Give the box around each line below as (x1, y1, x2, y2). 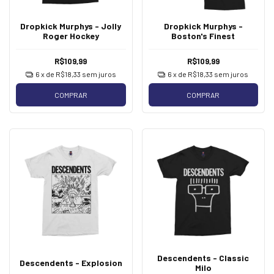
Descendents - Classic (157, 252, 250, 263)
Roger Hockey (42, 31, 99, 42)
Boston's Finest (171, 31, 235, 42)
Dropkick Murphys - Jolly (20, 21, 122, 32)
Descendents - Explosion (19, 257, 122, 268)
